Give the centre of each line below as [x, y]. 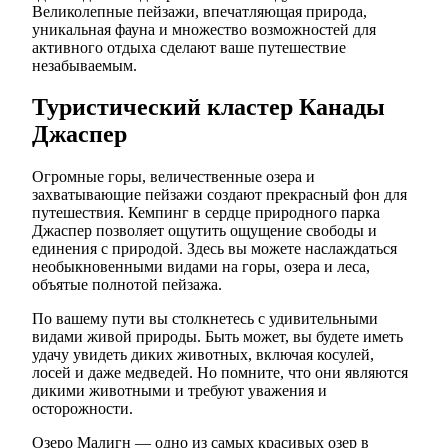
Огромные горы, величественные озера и [173, 177]
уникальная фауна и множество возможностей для [204, 29]
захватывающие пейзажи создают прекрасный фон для [219, 195]
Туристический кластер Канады [208, 107]
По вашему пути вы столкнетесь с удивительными [205, 319]
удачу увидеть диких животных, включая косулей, [203, 355]
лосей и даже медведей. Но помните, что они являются [220, 373]
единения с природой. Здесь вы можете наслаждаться [214, 249]
